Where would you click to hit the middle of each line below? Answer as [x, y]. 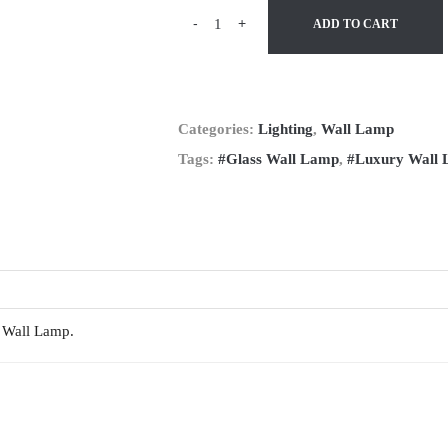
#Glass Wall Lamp [279, 159]
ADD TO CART [356, 24]
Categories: [218, 129]
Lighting [286, 129]
